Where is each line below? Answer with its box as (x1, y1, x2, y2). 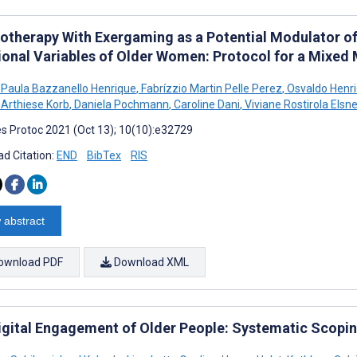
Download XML (112, 255, 189, 269)
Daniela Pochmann (72, 97, 169, 111)
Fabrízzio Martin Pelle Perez (139, 81, 282, 95)
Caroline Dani (171, 97, 240, 111)
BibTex (87, 148, 121, 162)
